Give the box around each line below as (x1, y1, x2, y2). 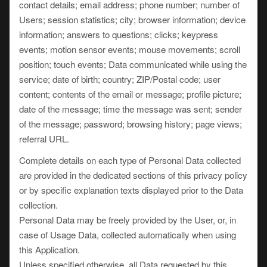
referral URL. (19, 132, 69, 145)
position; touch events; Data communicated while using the (19, 58, 247, 70)
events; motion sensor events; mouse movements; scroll (19, 43, 240, 55)
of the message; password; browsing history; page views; (19, 117, 242, 130)
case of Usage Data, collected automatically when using (19, 228, 236, 241)
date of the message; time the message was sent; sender (19, 103, 242, 115)
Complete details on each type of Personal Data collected (19, 154, 241, 166)
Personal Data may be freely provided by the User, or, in (19, 213, 236, 226)
